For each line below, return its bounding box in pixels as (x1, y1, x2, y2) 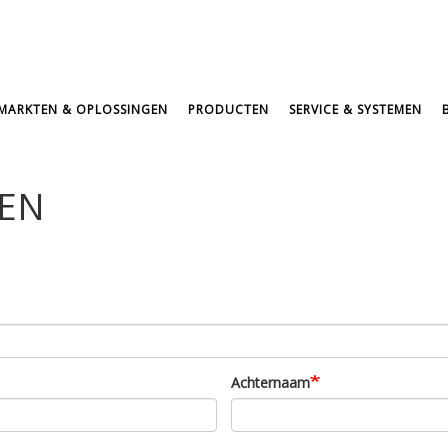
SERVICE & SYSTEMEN (289, 101, 422, 118)
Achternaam (231, 373, 310, 392)
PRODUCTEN (188, 101, 269, 118)
